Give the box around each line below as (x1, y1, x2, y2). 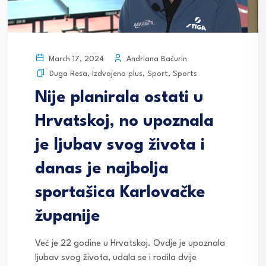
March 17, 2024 (46, 55, 104, 64)
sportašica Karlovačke (35, 185, 205, 202)
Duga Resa (49, 70, 87, 78)
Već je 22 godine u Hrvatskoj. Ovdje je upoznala (35, 239, 225, 249)
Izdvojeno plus (92, 70, 142, 78)
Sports (173, 70, 197, 78)
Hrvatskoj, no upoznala (35, 113, 214, 131)
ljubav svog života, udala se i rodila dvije (35, 254, 197, 263)
